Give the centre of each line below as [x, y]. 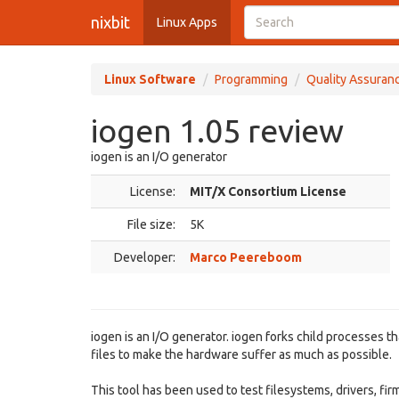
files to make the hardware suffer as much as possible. [241, 354]
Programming [251, 79]
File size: [151, 224]
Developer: [145, 257]
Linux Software [150, 79]
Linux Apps [187, 22]
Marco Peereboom [246, 257]
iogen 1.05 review [217, 130]
